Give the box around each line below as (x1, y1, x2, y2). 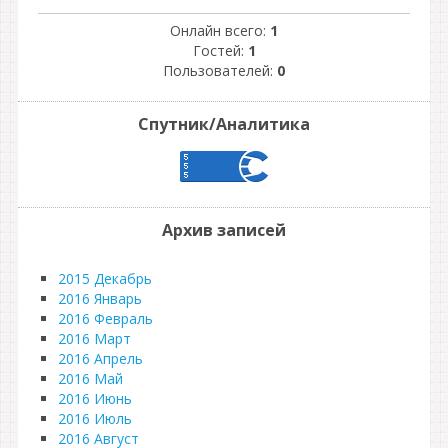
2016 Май (58, 369, 123, 388)
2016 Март (58, 329, 131, 348)
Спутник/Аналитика (138, 113, 310, 135)
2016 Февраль (58, 309, 153, 328)
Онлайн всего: (170, 21, 270, 40)
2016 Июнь (58, 389, 132, 408)
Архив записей (162, 219, 286, 241)
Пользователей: (163, 61, 277, 80)
